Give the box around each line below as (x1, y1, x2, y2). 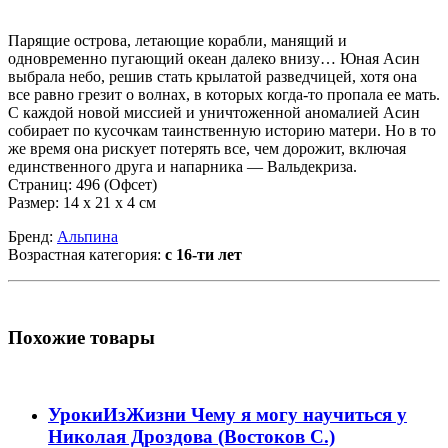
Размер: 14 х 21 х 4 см (8, 193, 156, 211)
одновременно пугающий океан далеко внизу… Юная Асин (8, 49, 420, 67)
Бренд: (8, 227, 57, 245)
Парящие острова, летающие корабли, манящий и (8, 31, 347, 49)
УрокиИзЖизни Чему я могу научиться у (48, 404, 407, 426)
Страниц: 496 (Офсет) (8, 175, 157, 193)
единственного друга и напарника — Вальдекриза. (8, 157, 357, 175)
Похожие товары (8, 326, 155, 348)
